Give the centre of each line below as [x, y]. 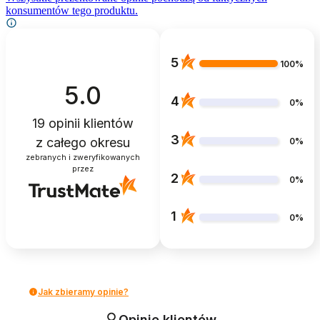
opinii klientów [89, 123]
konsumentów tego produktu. [72, 10]
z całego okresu [83, 142]
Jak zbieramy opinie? [83, 291]
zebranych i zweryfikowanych [83, 157]
